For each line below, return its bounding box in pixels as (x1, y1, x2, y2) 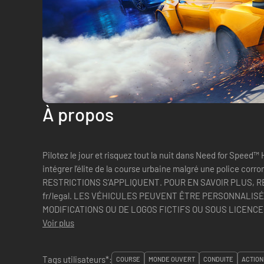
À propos (42, 103, 114, 125)
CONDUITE (203, 255, 233, 263)
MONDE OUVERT (148, 255, 195, 263)
